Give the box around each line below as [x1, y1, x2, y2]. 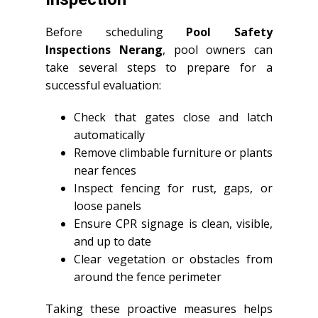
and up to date [74, 234, 151, 249]
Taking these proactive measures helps [45, 301, 273, 317]
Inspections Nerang [45, 42, 163, 57]
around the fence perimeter [74, 269, 221, 285]
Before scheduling [45, 24, 187, 40]
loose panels [74, 198, 141, 214]
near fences [74, 163, 136, 178]
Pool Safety [186, 24, 273, 40]
